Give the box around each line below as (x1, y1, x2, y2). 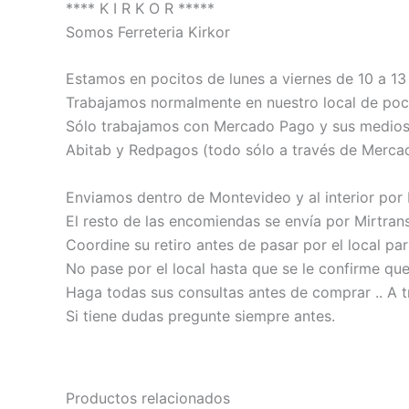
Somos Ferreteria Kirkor (66, 22, 230, 41)
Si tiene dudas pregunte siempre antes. (66, 306, 335, 325)
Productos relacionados (66, 388, 230, 407)
